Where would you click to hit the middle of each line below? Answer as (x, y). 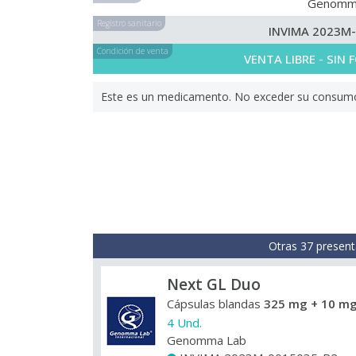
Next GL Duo (214, 284)
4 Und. (184, 323)
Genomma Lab (207, 340)
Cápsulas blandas (215, 304)
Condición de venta (133, 51)
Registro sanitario (129, 23)
